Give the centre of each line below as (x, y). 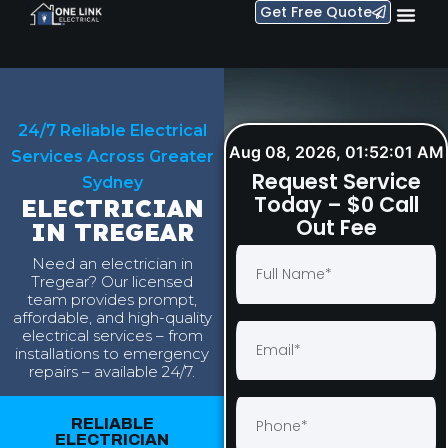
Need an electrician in (112, 264)
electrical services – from (112, 336)
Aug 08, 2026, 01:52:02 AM (336, 152)
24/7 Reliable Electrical (112, 130)
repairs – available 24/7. (112, 372)
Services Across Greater (112, 156)
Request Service (336, 181)
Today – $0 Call (336, 204)
